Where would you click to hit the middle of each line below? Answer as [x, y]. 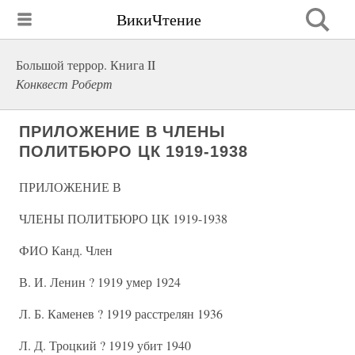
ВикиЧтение [159, 19]
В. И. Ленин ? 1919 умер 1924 [100, 282]
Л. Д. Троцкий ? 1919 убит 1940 [105, 345]
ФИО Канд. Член [66, 250]
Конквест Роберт [64, 84]
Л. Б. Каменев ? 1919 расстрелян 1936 [121, 313]
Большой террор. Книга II [86, 65]
